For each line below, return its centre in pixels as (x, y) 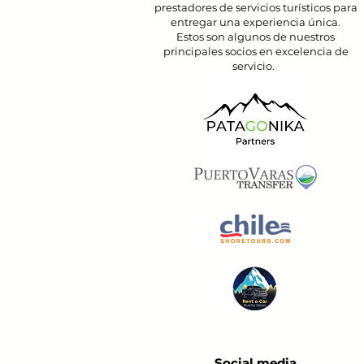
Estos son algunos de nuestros (256, 37)
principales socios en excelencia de (256, 51)
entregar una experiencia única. (256, 22)
